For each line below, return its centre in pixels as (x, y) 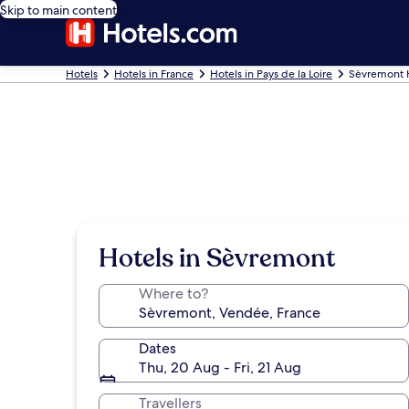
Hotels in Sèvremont (217, 258)
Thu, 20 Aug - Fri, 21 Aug (220, 367)
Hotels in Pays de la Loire (271, 74)
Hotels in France (154, 74)
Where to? (173, 294)
